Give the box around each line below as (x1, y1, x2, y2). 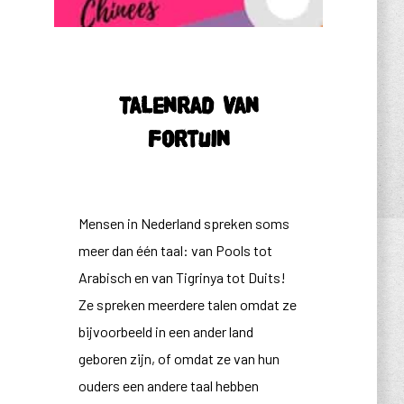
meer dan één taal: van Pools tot (78, 242, 272, 259)
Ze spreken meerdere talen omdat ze (78, 296, 297, 313)
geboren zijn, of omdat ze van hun (78, 350, 280, 367)
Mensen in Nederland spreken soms (78, 215, 289, 232)
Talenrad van (118, 95, 259, 117)
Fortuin (147, 128, 230, 151)
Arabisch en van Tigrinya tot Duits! (78, 269, 286, 286)
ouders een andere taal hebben (78, 377, 259, 394)
